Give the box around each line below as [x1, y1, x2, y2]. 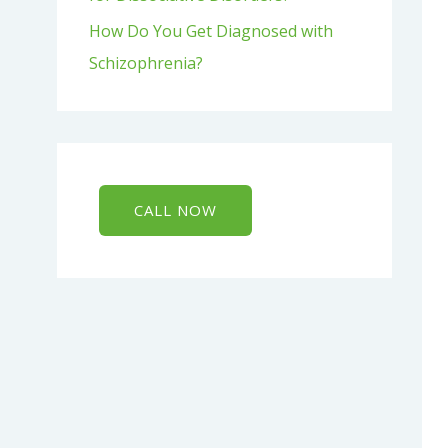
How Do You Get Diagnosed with [89, 20, 333, 42]
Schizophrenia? [89, 52, 203, 74]
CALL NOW [134, 200, 217, 220]
